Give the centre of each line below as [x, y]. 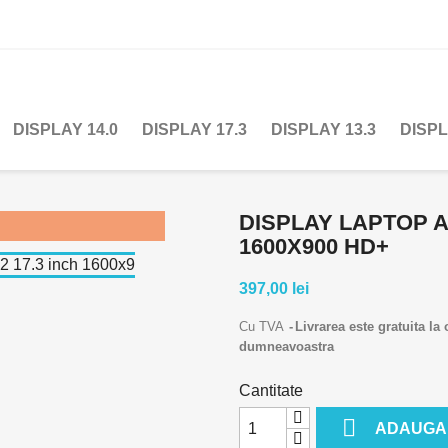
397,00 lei [274, 288]
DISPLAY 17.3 [194, 129]
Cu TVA [263, 326]
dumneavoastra [286, 346]
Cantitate [271, 390]
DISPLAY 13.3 [323, 129]
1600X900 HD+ [314, 246]
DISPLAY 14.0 [65, 129]
